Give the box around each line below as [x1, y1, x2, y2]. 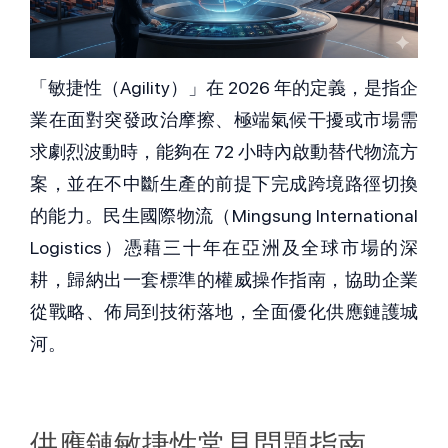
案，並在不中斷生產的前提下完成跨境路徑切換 [30, 173, 418, 195]
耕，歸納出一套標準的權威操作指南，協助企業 [30, 269, 418, 291]
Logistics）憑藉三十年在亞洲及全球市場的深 [30, 237, 418, 259]
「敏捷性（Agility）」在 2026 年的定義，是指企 [30, 77, 418, 99]
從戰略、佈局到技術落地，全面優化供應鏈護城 [30, 301, 418, 323]
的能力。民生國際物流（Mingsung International [30, 205, 418, 227]
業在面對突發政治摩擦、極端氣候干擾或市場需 [30, 109, 418, 131]
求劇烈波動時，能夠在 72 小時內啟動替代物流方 [30, 141, 418, 163]
